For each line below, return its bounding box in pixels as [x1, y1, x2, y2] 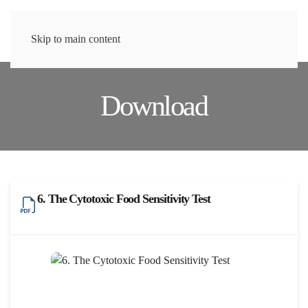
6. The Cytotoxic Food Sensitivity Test [37, 192, 210, 206]
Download [100, 90, 208, 122]
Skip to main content [31, 33, 120, 45]
